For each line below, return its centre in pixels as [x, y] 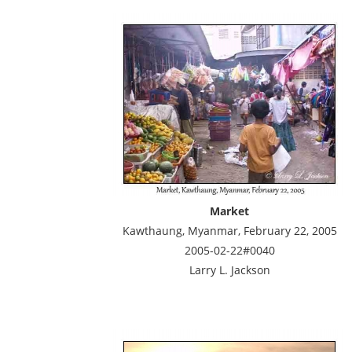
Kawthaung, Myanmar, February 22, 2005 [229, 231]
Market [229, 211]
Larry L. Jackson [229, 270]
